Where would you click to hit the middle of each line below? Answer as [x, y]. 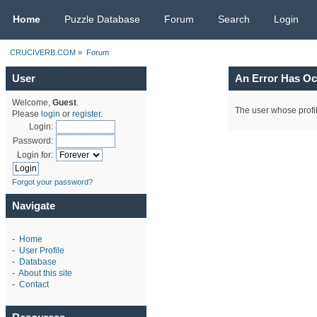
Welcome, [32, 103]
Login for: [35, 155]
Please [26, 114]
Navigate [34, 206]
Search [234, 19]
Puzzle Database [102, 19]
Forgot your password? [52, 182]
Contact [34, 285]
